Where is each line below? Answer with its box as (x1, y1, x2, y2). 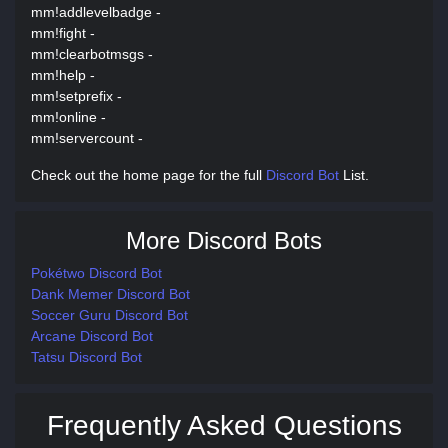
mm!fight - (31, 25, 95, 41)
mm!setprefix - (31, 88, 122, 104)
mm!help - (31, 67, 95, 83)
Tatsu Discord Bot (31, 349, 142, 365)
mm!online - (31, 109, 106, 125)
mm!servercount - (31, 130, 143, 146)
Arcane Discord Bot (31, 328, 153, 344)
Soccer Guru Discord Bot (31, 307, 188, 323)
